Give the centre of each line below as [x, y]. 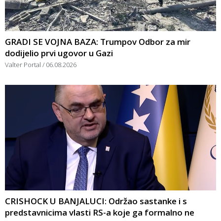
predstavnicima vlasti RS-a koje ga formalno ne [100, 213]
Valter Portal [24, 65]
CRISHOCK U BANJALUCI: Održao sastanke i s [96, 201]
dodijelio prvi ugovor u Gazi [59, 53]
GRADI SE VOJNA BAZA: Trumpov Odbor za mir [98, 42]
